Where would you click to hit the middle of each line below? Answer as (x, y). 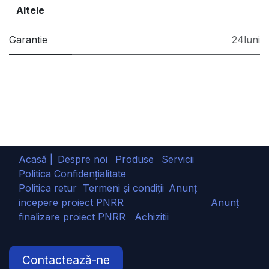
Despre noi (83, 159)
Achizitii (152, 216)
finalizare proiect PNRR (77, 216)
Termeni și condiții (123, 188)
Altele (30, 10)
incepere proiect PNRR (71, 202)
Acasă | (36, 159)
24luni (246, 39)
